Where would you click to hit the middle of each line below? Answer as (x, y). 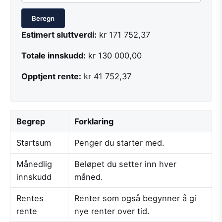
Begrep (31, 121)
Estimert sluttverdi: (59, 35)
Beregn (43, 19)
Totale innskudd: (54, 56)
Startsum (34, 142)
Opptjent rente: (51, 77)
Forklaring (94, 121)
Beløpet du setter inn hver (125, 164)
